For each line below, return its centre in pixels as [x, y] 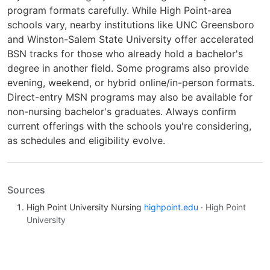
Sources [26, 190]
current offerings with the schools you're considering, [129, 126]
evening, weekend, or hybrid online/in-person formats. [131, 83]
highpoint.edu [171, 207]
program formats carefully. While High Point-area [119, 11]
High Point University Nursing [85, 207]
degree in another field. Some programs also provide [128, 68]
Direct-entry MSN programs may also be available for [130, 97]
